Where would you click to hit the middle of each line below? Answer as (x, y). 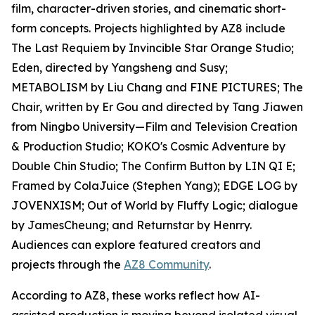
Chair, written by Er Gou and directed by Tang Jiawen (157, 107)
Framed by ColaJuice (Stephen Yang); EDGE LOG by (154, 186)
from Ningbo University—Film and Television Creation (154, 127)
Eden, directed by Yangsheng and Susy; (120, 68)
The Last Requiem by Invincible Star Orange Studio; (153, 48)
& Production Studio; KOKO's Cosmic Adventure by (148, 147)
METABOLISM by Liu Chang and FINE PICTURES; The (157, 88)
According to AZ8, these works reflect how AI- (136, 296)
